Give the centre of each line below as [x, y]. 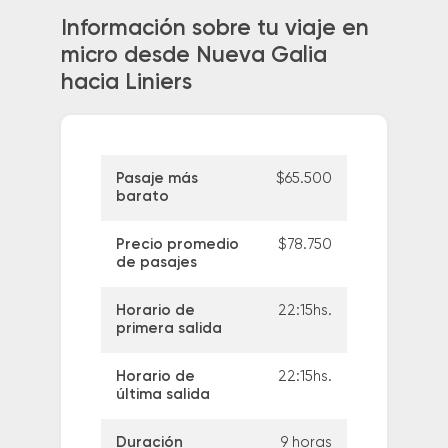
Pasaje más [156, 179]
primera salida [168, 329]
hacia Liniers [126, 82]
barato [142, 197]
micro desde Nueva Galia [193, 55]
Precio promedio [177, 245]
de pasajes [156, 263]
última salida [162, 395]
